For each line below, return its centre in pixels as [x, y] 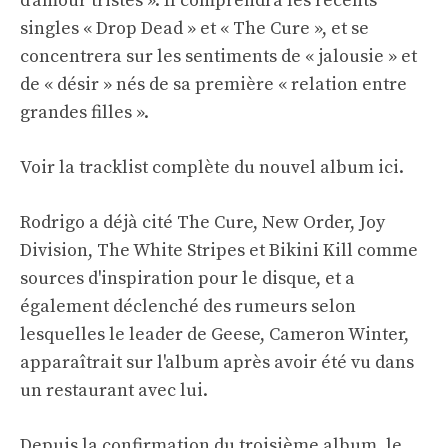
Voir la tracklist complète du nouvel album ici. [212, 168]
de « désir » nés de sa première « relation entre [213, 85]
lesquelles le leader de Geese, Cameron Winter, [214, 335]
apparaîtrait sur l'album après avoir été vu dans [217, 363]
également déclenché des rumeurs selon [188, 307]
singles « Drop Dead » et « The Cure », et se [194, 29]
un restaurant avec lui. [114, 391]
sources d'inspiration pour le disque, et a [187, 279]
